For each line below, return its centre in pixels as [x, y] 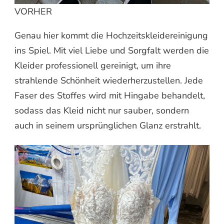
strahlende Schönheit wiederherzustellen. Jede [109, 81]
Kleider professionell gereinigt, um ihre [93, 66]
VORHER [33, 12]
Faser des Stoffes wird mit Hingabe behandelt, [110, 96]
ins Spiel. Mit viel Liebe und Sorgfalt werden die [112, 51]
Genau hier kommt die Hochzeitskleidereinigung [111, 36]
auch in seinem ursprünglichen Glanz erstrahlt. [108, 126]
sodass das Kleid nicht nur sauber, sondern [102, 111]
